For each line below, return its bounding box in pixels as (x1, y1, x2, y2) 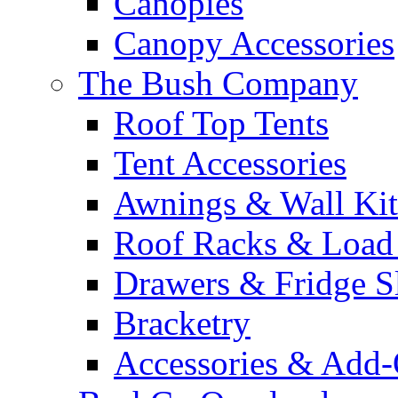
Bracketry (114, 304, 251, 342)
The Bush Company (78, 64, 358, 102)
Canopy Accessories (114, 24, 394, 62)
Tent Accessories (114, 144, 346, 182)
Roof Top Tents (114, 104, 329, 142)
